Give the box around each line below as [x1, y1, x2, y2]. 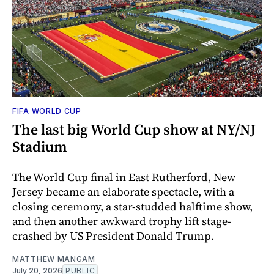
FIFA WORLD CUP [12, 106, 81, 116]
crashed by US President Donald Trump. [12, 228, 214, 243]
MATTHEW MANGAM [12, 254, 95, 264]
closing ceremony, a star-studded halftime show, [12, 198, 253, 214]
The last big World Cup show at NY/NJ [12, 119, 256, 139]
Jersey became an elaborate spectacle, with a [12, 183, 234, 199]
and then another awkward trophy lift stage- [12, 213, 231, 229]
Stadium [12, 136, 67, 157]
